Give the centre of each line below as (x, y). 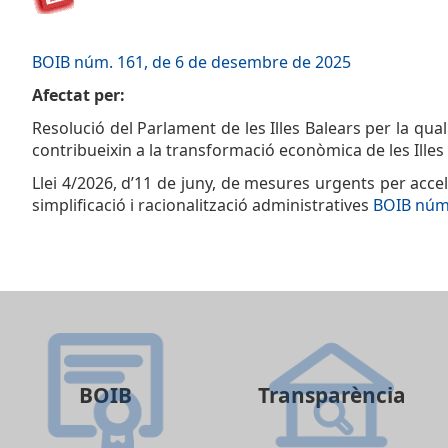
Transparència (331, 395)
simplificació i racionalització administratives (202, 205)
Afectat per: (78, 94)
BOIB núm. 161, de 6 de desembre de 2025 (191, 61)
